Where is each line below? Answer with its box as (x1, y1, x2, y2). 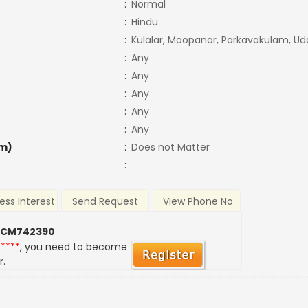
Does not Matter (131, 140, 210, 154)
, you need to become (20, 240, 128, 254)
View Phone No (162, 195, 233, 209)
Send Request (72, 195, 139, 209)
